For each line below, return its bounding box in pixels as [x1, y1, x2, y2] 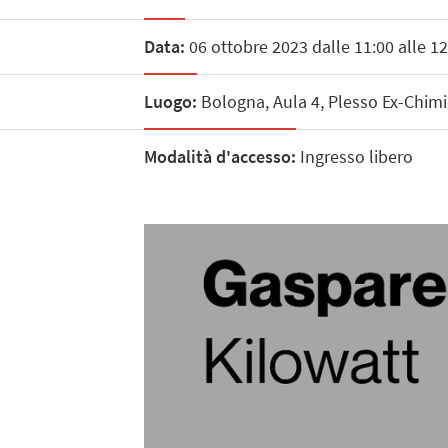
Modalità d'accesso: [143, 145, 296, 169]
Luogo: [143, 89, 197, 113]
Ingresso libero [295, 145, 413, 169]
